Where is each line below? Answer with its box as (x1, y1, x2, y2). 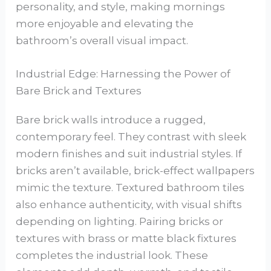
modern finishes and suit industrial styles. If (16, 148, 243, 160)
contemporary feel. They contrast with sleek (16, 131, 247, 143)
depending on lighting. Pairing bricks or (16, 215, 224, 228)
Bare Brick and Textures (16, 85, 142, 97)
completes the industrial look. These (16, 249, 209, 262)
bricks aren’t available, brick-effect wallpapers (16, 165, 255, 177)
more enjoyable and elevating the (16, 18, 194, 30)
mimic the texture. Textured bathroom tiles (16, 181, 245, 194)
